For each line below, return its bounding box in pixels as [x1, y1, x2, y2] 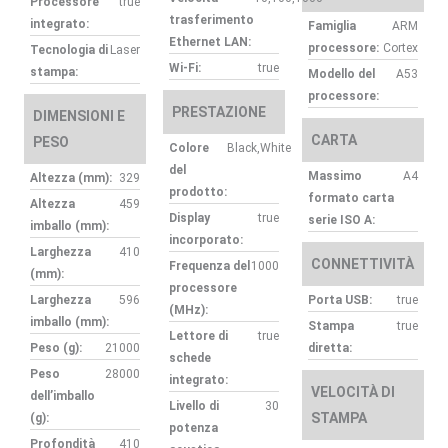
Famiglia [307, 19, 356, 34]
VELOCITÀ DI [310, 384, 395, 401]
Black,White [227, 141, 292, 156]
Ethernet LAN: [169, 35, 252, 50]
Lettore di [169, 329, 229, 344]
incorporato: [169, 233, 244, 248]
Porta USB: [307, 293, 372, 308]
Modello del [307, 67, 375, 82]
